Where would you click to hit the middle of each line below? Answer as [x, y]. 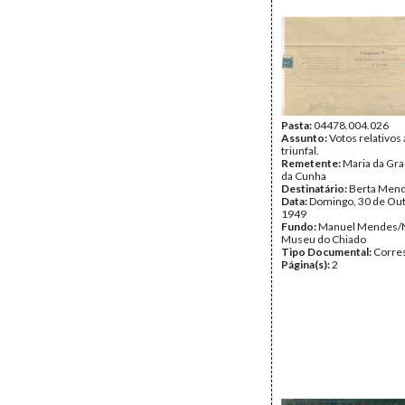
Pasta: [297, 125]
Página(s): [306, 264]
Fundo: [300, 226]
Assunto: [305, 138]
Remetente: [312, 163]
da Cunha [304, 176]
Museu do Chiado [324, 239]
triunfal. [300, 151]
